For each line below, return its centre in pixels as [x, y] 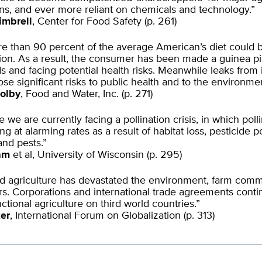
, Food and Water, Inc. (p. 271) [87, 94]
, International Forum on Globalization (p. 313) [112, 216]
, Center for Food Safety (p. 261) [104, 22]
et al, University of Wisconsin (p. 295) [96, 155]
